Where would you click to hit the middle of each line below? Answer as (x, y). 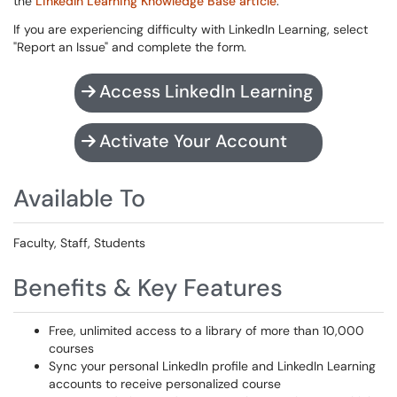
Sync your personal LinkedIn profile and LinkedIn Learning (212, 366)
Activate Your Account (193, 141)
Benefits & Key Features (148, 288)
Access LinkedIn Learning (206, 91)
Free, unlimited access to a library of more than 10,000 (206, 331)
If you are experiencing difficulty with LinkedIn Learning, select (191, 29)
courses (71, 348)
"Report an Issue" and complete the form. (130, 47)
